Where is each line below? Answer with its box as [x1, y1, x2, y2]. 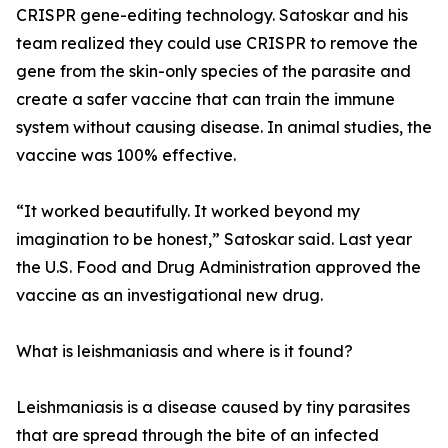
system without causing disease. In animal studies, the [16, 117, 432, 138]
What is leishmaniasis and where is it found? [16, 341, 353, 362]
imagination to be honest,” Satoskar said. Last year [16, 229, 412, 250]
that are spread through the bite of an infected [16, 425, 379, 446]
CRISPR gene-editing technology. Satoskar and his [16, 5, 408, 26]
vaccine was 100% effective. [16, 145, 236, 166]
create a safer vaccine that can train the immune [16, 89, 395, 110]
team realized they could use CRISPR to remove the [16, 33, 418, 54]
